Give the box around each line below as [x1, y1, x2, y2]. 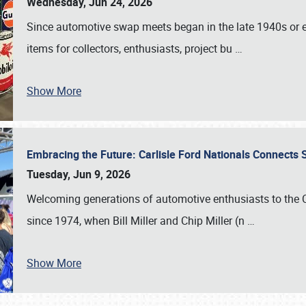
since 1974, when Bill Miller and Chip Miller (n [27, 213, 247, 228]
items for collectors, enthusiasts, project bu [27, 41, 235, 56]
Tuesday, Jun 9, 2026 [27, 167, 130, 182]
